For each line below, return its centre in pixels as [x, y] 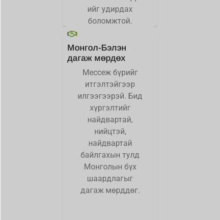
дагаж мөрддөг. [110, 191]
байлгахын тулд [110, 155]
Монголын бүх [110, 167]
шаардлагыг [110, 179]
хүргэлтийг [110, 108]
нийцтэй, [110, 132]
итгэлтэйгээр [110, 84]
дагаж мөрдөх [96, 58]
